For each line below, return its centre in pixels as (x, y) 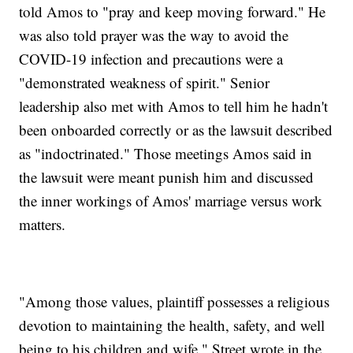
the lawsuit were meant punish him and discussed (167, 177)
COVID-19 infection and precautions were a (151, 59)
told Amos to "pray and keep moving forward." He (173, 12)
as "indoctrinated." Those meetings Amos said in (166, 154)
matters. (43, 225)
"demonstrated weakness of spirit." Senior (145, 83)
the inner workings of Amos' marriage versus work (171, 201)
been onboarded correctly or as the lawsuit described (176, 130)
